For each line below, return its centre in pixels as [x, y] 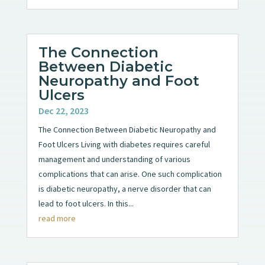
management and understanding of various [114, 159]
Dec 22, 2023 [63, 110]
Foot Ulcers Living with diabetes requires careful [124, 144]
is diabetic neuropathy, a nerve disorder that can [125, 188]
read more [57, 218]
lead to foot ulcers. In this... [86, 203]
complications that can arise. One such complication [130, 174]
